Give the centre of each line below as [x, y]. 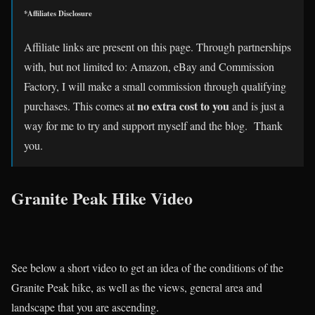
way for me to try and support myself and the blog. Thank [153, 126]
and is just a [257, 106]
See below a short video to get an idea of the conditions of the [147, 268]
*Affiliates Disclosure [58, 14]
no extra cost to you [183, 106]
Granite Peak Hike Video [102, 198]
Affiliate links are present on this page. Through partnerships [157, 47]
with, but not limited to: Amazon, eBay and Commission [149, 67]
